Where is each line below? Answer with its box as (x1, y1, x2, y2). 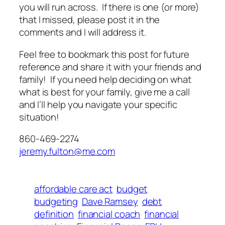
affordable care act (34, 182, 113, 196)
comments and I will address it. (19, 26, 146, 39)
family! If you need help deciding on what (19, 72, 191, 86)
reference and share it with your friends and (19, 60, 201, 73)
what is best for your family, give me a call (19, 85, 190, 98)
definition (34, 207, 74, 221)
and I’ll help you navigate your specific (19, 97, 177, 111)
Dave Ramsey (81, 195, 138, 208)
